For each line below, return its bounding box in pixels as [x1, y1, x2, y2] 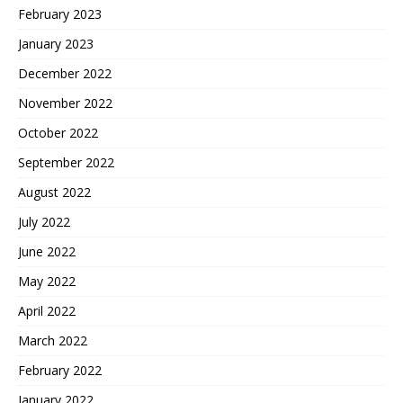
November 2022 [18, 94, 112, 112]
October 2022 [18, 124, 98, 142]
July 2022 [18, 213, 70, 231]
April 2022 [18, 302, 76, 320]
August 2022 [18, 184, 91, 201]
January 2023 [18, 35, 94, 53]
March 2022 [18, 332, 87, 350]
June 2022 [18, 243, 76, 261]
